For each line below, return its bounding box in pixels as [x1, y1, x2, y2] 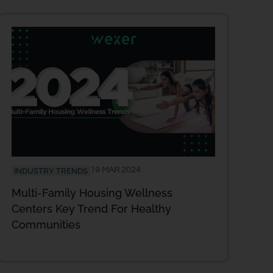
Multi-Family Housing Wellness [12, 186, 172, 199]
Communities [12, 218, 80, 231]
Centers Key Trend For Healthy [12, 202, 171, 215]
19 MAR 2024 [90, 165, 141, 174]
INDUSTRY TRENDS [14, 166, 88, 175]
